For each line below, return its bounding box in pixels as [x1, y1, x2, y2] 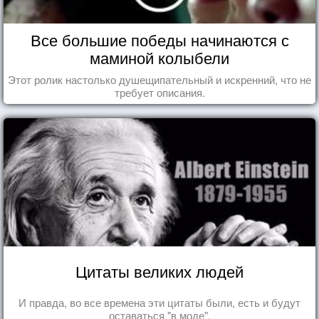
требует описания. [114, 84, 205, 100]
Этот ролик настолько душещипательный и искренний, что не [8, 71, 311, 87]
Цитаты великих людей [75, 259, 244, 282]
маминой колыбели [90, 46, 229, 68]
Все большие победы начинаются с [30, 28, 289, 51]
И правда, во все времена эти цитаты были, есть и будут [19, 294, 300, 310]
